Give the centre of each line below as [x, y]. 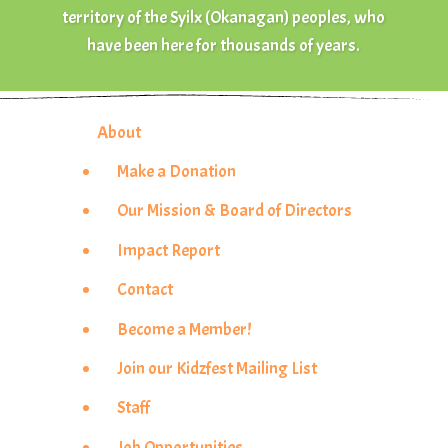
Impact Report [168, 249]
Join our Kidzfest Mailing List [216, 367]
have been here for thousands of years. [224, 45]
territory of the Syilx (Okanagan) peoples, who [224, 17]
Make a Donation [176, 171]
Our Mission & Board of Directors [234, 210]
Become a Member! [183, 328]
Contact [144, 289]
